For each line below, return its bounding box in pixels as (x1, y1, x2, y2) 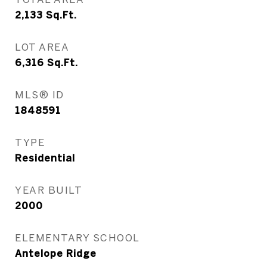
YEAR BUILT (15, 184, 82, 195)
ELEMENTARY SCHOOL (15, 232, 140, 243)
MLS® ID (15, 89, 64, 100)
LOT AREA (15, 41, 69, 52)
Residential (15, 153, 75, 163)
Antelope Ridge (15, 248, 97, 259)
